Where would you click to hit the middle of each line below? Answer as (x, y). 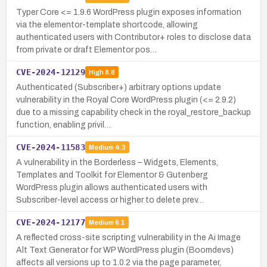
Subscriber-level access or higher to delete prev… (110, 200)
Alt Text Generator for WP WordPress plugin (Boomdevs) (125, 250)
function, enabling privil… (63, 125)
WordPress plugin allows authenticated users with (112, 187)
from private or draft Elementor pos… (86, 49)
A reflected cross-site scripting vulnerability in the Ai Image (128, 237)
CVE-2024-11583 (51, 147)
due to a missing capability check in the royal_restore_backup (133, 112)
